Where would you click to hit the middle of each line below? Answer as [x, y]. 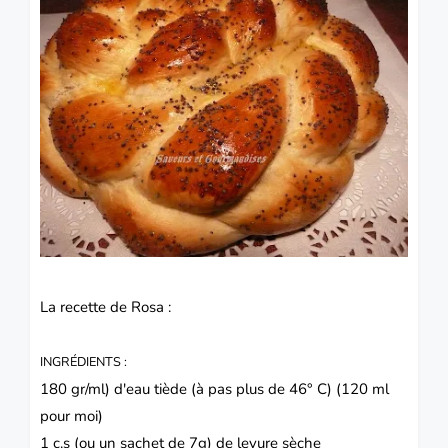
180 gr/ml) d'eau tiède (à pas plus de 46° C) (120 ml [214, 388]
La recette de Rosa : [105, 306]
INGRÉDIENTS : [83, 361]
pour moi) [71, 415]
